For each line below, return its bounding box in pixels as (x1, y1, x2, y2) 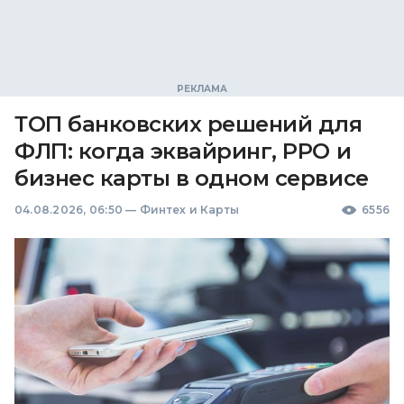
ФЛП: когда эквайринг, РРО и (14, 137, 352, 164)
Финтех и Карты (139, 202, 240, 216)
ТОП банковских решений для (14, 110, 363, 137)
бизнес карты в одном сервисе (14, 164, 369, 191)
